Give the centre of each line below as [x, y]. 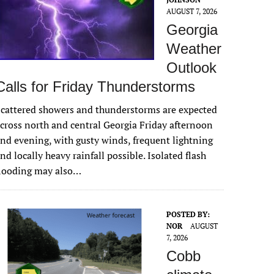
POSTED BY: [188, 214]
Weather [194, 49]
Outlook [192, 68]
